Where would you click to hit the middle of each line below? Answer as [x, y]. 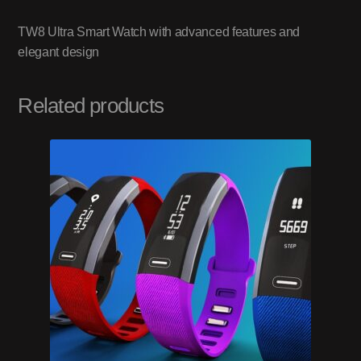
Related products [91, 105]
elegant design [58, 52]
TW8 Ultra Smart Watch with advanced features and [159, 32]
